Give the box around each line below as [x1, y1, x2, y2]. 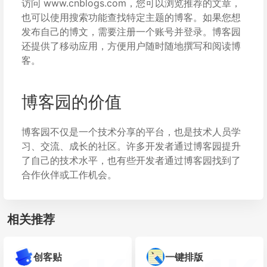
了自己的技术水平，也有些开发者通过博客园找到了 [21, 154, 241, 167]
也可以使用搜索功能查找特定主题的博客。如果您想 [21, 11, 241, 24]
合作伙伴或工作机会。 [21, 169, 117, 181]
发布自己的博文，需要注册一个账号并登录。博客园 [21, 26, 241, 38]
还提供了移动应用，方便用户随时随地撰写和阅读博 [21, 40, 241, 52]
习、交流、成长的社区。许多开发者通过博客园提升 [21, 140, 241, 153]
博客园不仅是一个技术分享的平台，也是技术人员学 [21, 126, 241, 138]
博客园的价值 [21, 92, 122, 113]
